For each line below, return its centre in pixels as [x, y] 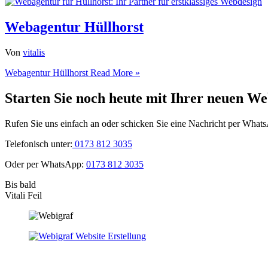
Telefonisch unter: [39, 144]
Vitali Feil [23, 195]
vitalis [34, 52]
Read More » [114, 72]
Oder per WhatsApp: [45, 164]
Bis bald [20, 184]
